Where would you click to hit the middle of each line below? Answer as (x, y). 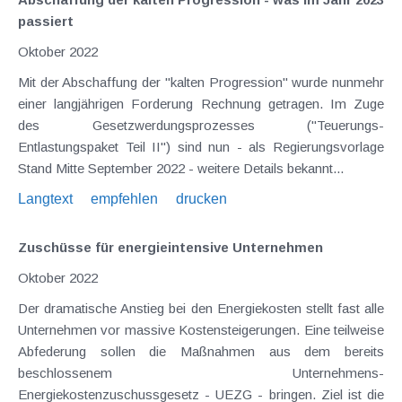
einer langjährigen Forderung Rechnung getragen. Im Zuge (201, 103)
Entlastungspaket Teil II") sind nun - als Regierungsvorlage (201, 146)
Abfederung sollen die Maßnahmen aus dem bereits (201, 351)
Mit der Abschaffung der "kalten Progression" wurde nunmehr (201, 82)
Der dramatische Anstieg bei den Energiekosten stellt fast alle (201, 308)
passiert (46, 21)
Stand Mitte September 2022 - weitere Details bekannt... (181, 168)
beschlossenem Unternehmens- (201, 372)
